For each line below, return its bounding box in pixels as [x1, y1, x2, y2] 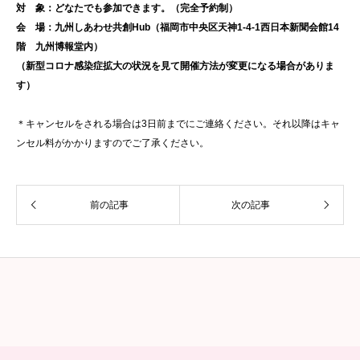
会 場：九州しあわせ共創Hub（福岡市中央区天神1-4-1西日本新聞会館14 [16, 21, 339, 33]
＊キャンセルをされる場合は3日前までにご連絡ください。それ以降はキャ [16, 117, 340, 129]
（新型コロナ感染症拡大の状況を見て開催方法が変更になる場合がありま [16, 59, 334, 72]
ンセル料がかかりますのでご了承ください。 [16, 137, 209, 149]
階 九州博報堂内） [16, 40, 103, 52]
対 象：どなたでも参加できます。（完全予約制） [16, 2, 238, 14]
